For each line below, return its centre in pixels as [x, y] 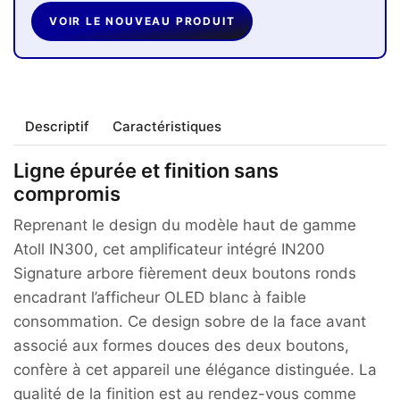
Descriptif [57, 127]
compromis [67, 194]
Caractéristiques [167, 127]
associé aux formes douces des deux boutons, [181, 346]
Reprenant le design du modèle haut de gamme [185, 225]
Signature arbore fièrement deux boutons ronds [185, 274]
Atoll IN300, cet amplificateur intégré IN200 [169, 250]
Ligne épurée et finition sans [146, 171]
